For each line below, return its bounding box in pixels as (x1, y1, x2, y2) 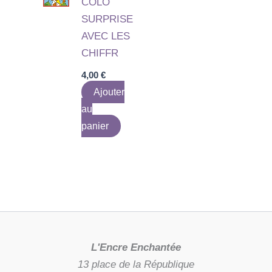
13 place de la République (78, 258, 194, 270)
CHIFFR (81, 47, 119, 59)
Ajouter (93, 87, 125, 98)
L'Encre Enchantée (91, 241, 181, 253)
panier (81, 121, 109, 132)
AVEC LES (81, 30, 131, 42)
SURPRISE (81, 13, 134, 25)
